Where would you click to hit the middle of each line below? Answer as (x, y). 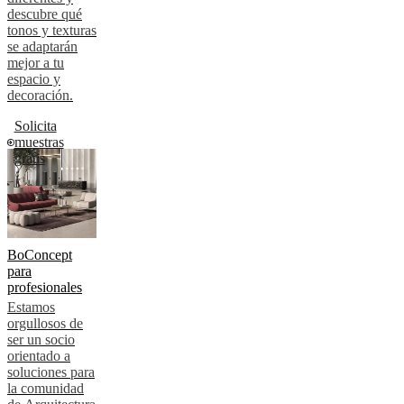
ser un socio (41, 340)
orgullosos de (45, 324)
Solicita (35, 126)
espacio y (34, 79)
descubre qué (45, 14)
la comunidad (46, 389)
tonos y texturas (52, 31)
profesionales (45, 288)
